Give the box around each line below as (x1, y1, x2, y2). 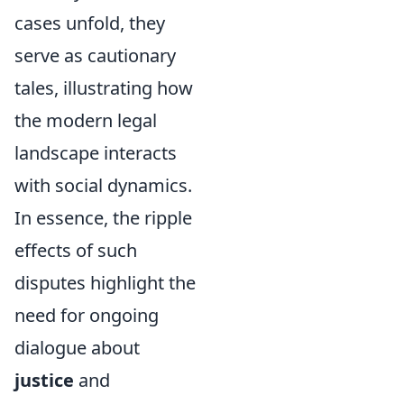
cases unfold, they (14, 11, 165, 35)
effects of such (14, 238, 137, 262)
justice (14, 368, 74, 392)
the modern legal (14, 108, 157, 133)
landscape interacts (14, 141, 177, 165)
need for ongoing (14, 303, 159, 327)
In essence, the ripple (14, 206, 192, 230)
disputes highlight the (14, 271, 196, 295)
